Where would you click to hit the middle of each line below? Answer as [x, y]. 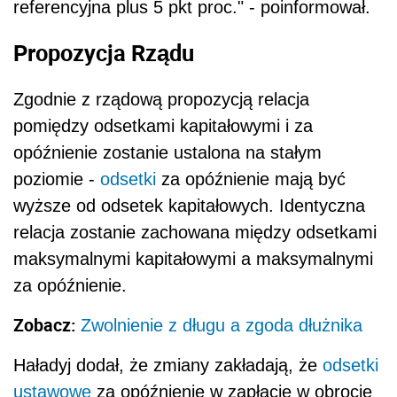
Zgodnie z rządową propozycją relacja [161, 99]
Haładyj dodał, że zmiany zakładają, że [168, 365]
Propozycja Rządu [104, 53]
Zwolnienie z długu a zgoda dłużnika [222, 325]
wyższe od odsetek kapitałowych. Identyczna [189, 205]
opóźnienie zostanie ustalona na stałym [167, 152]
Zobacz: [47, 324]
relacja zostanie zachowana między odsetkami [195, 232]
